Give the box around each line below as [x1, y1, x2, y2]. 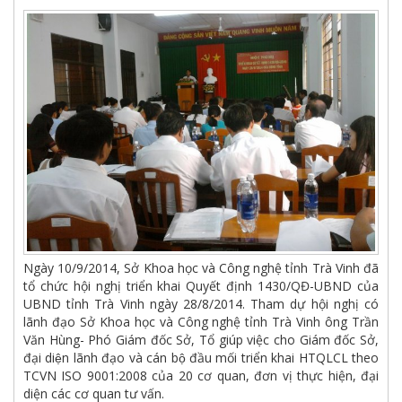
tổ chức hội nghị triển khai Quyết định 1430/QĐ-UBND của [23, 276, 379, 294]
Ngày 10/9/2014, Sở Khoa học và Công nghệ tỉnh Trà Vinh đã [23, 258, 379, 276]
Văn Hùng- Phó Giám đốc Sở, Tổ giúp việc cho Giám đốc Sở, [23, 330, 379, 348]
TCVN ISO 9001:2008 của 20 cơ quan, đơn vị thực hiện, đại [23, 366, 379, 384]
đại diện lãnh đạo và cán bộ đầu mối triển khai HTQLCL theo [23, 348, 379, 366]
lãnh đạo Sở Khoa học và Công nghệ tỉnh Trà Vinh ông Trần [23, 312, 379, 330]
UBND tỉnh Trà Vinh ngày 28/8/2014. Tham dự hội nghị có [23, 294, 379, 312]
